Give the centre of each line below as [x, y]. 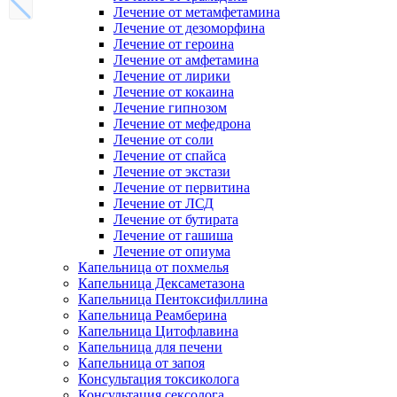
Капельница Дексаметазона [161, 283]
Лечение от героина [174, 44]
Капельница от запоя [141, 363]
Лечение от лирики [172, 76]
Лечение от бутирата [176, 219]
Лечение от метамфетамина [197, 12]
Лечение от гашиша [173, 235]
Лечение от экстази [172, 171]
